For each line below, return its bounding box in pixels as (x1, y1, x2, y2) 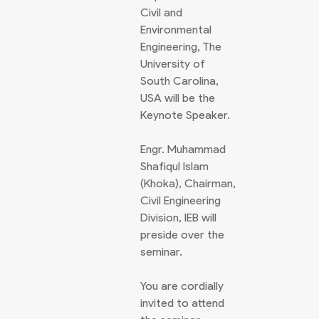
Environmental (140, 23, 211, 36)
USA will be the (140, 91, 215, 105)
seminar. (140, 245, 182, 258)
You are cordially (140, 279, 224, 293)
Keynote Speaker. (140, 108, 230, 122)
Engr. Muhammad (140, 142, 226, 156)
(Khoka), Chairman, (140, 177, 236, 190)
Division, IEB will (140, 211, 216, 224)
